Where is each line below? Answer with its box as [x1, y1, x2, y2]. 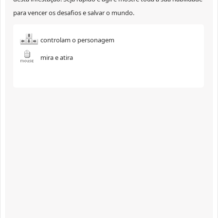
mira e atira [40, 53, 73, 62]
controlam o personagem [40, 36, 114, 45]
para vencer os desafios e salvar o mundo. [13, 8, 134, 18]
